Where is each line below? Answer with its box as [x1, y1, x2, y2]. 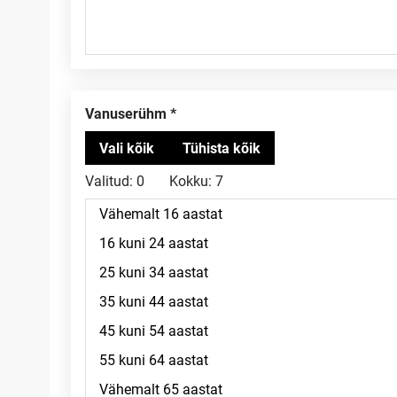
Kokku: [169, 173, 212, 190]
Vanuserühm [94, 105, 167, 122]
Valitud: [85, 173, 133, 190]
